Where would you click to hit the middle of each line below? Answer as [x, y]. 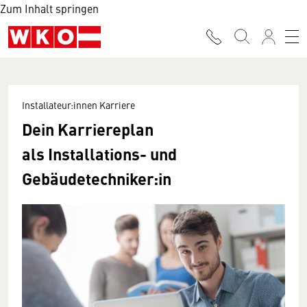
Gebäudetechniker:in [97, 178]
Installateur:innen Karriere [78, 105]
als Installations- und [99, 153]
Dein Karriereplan [88, 129]
